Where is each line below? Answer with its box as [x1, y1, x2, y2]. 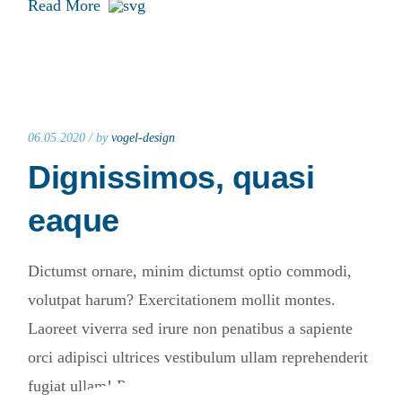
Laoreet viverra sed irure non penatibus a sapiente [28, 319, 353, 338]
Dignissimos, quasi [28, 159, 314, 197]
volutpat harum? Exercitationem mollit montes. [28, 291, 336, 310]
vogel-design [111, 131, 175, 145]
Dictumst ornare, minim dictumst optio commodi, [28, 262, 352, 281]
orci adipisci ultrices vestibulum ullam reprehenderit [28, 348, 368, 367]
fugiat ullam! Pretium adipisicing [28, 377, 243, 396]
